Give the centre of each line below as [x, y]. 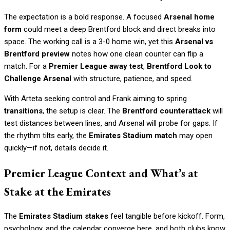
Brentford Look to [179, 66]
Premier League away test [96, 66]
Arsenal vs [194, 42]
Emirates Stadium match [133, 136]
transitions [23, 111]
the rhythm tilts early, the [46, 136]
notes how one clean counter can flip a [137, 54]
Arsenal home [189, 17]
